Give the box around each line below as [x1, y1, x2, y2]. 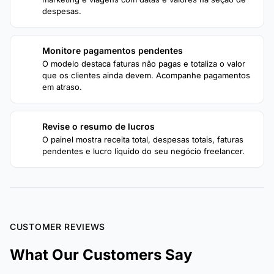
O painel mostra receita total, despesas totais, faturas [42, 134, 243, 144]
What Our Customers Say [10, 245, 192, 264]
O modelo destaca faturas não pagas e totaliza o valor [42, 58, 245, 68]
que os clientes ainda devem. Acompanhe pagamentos [42, 70, 250, 80]
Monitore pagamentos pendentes [42, 45, 183, 56]
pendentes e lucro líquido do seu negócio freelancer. [42, 146, 245, 156]
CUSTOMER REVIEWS [10, 221, 106, 232]
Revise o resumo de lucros [42, 120, 155, 131]
